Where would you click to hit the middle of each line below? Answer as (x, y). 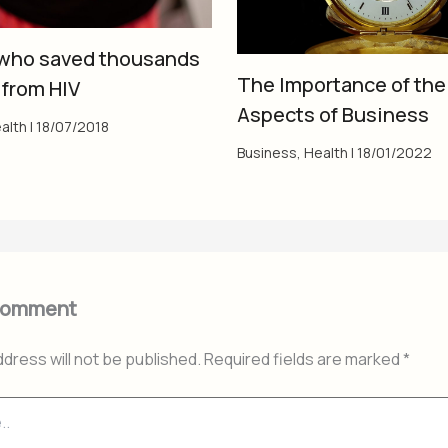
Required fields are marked (303, 358)
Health (325, 152)
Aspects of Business (332, 114)
